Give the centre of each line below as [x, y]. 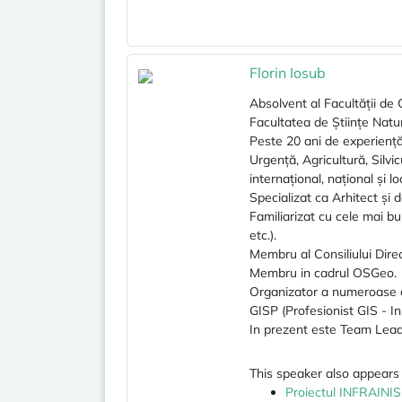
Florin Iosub [288, 73]
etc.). [263, 235]
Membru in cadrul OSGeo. [323, 273]
